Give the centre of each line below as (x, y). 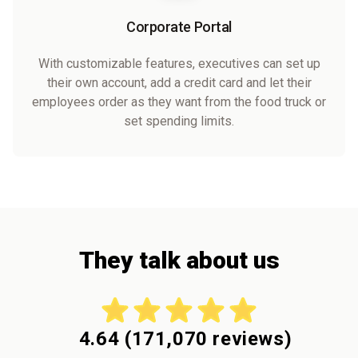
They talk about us (179, 260)
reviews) (250, 338)
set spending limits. (179, 121)
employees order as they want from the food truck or (179, 101)
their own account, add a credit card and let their (179, 82)
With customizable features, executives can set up (179, 63)
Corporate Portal (179, 26)
